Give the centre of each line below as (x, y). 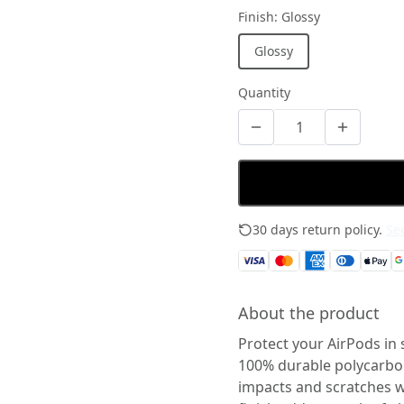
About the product (309, 313)
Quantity (264, 92)
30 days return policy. (317, 230)
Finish (256, 17)
